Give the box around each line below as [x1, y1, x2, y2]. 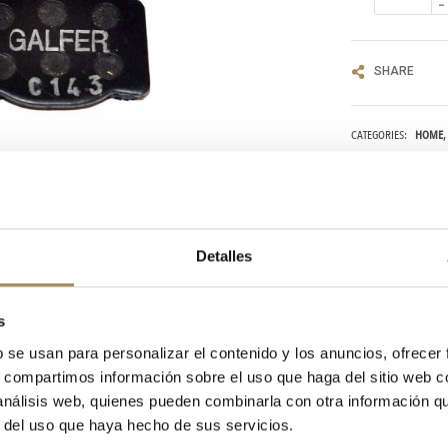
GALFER [383, 167, 415, 183]
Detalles [195, 247, 253, 265]
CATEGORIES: [351, 126, 407, 143]
